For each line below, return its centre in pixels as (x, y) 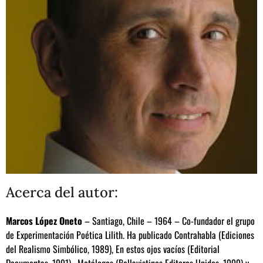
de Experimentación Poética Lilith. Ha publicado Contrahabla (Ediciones (130, 235)
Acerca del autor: (62, 192)
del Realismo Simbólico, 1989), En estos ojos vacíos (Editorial (113, 249)
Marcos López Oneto (44, 220)
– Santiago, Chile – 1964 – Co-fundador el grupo (168, 220)
